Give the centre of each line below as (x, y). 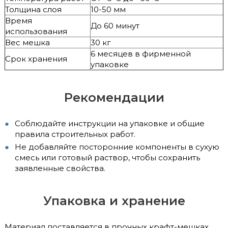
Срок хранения (36, 59)
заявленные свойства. (60, 168)
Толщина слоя (33, 9)
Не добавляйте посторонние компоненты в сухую (117, 147)
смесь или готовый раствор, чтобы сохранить (107, 157)
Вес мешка (27, 42)
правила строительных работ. (75, 134)
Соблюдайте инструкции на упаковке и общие (110, 123)
